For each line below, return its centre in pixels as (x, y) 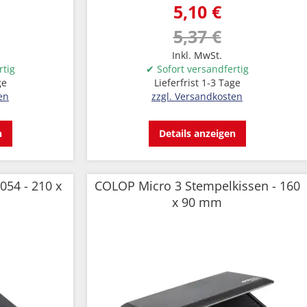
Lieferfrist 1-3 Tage (197, 83)
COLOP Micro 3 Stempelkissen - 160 (197, 186)
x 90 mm (197, 202)
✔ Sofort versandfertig (197, 69)
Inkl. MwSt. (197, 55)
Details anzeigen (197, 133)
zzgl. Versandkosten (197, 96)
